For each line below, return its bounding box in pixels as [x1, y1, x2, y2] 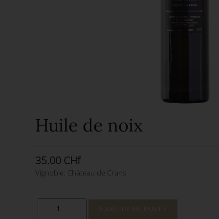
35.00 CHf [35, 153, 80, 167]
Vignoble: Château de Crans [35, 167, 126, 177]
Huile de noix [35, 113, 143, 136]
